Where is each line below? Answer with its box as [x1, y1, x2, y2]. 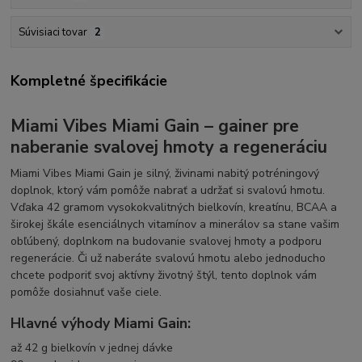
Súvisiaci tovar [18, 24, 87, 40]
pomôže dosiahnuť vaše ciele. [11, 284, 162, 300]
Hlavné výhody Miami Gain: [11, 314, 192, 334]
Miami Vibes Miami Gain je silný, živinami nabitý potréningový [11, 165, 320, 181]
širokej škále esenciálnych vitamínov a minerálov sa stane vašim [11, 216, 340, 232]
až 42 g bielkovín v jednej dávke [11, 339, 174, 356]
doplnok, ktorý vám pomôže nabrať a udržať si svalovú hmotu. [11, 182, 326, 198]
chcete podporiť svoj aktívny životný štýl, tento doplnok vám [11, 267, 318, 283]
